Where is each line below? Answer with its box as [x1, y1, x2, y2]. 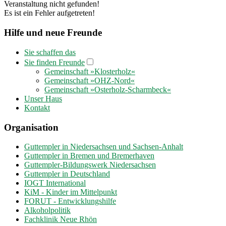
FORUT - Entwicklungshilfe [24, 197, 116, 206]
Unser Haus [24, 94, 62, 103]
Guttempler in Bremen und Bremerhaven [24, 151, 154, 160]
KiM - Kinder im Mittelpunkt [24, 188, 117, 197]
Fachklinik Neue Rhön [24, 215, 97, 224]
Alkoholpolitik [24, 206, 71, 215]
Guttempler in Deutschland [24, 169, 110, 179]
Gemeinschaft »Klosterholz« [44, 67, 135, 76]
